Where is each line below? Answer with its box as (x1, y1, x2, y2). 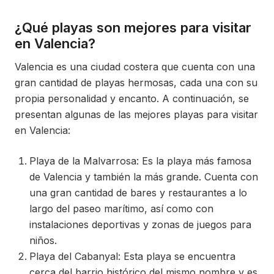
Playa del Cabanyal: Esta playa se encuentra (29, 250, 235, 263)
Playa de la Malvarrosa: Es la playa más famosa (29, 155, 251, 168)
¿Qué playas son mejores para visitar (15, 20, 251, 36)
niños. (29, 234, 57, 247)
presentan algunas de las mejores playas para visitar (15, 108, 258, 121)
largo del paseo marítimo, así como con (29, 202, 213, 215)
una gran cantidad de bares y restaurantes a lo (29, 187, 247, 199)
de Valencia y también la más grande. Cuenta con (29, 171, 258, 183)
